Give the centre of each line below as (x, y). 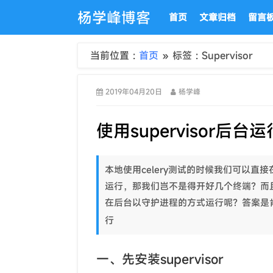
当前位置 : (115, 55)
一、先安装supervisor (160, 259)
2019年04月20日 (134, 91)
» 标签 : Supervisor (207, 55)
